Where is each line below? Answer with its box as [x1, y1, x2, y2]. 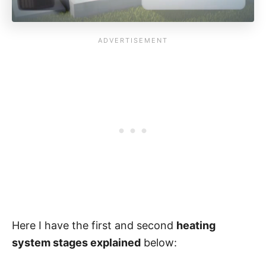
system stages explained [12, 236, 141, 249]
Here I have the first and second [12, 218, 176, 232]
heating [176, 218, 216, 232]
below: [141, 236, 177, 249]
